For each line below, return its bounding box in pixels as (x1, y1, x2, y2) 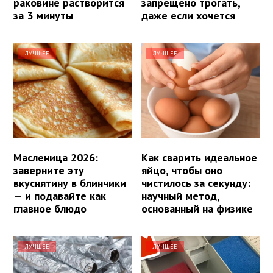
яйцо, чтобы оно (141, 163, 223, 177)
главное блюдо (13, 201, 87, 216)
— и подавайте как (13, 188, 106, 203)
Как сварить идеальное (141, 150, 258, 165)
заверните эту (13, 163, 84, 177)
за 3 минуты (13, 9, 73, 23)
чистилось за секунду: (141, 175, 251, 190)
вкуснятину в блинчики (13, 175, 126, 190)
